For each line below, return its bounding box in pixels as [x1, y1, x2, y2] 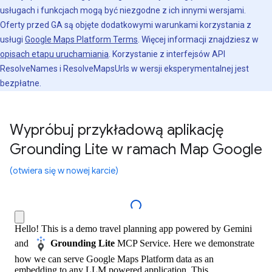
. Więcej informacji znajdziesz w [138, 35, 259, 44]
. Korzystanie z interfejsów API [109, 49, 225, 59]
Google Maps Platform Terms [25, 35, 138, 44]
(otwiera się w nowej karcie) [10, 165, 118, 176]
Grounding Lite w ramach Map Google [10, 140, 262, 158]
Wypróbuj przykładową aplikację [10, 121, 223, 139]
